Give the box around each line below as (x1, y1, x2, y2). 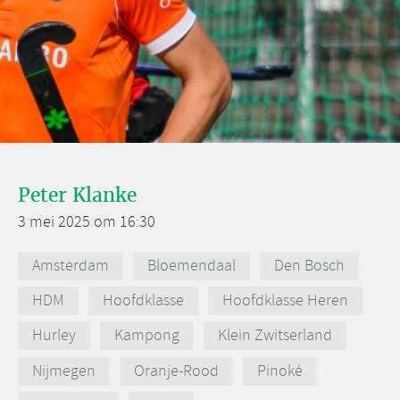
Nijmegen (32, 360, 96, 382)
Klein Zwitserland (218, 325, 333, 347)
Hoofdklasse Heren (222, 290, 349, 312)
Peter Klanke (18, 183, 137, 207)
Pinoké (257, 360, 304, 382)
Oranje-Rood (134, 360, 220, 382)
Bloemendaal (147, 254, 237, 277)
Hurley (32, 325, 76, 347)
